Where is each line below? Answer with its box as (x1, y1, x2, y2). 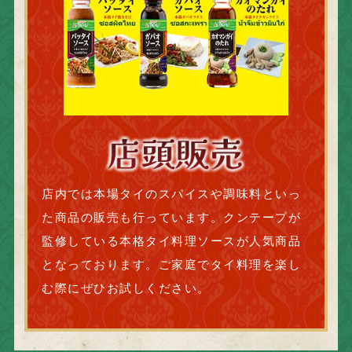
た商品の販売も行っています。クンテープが (42, 210, 302, 224)
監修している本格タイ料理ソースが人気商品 (42, 233, 302, 247)
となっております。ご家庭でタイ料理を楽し (42, 257, 302, 271)
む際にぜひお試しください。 (42, 280, 211, 295)
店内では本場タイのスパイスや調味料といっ (42, 186, 302, 200)
